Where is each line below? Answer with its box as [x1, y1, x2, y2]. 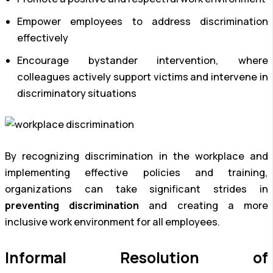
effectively [17, 30, 68, 44]
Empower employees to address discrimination [17, 14, 268, 28]
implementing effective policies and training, [5, 165, 268, 179]
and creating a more [139, 198, 269, 212]
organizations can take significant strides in [5, 182, 268, 196]
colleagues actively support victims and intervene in [17, 69, 268, 83]
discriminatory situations [17, 86, 136, 100]
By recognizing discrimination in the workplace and [5, 149, 268, 163]
